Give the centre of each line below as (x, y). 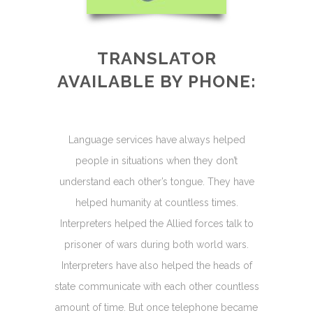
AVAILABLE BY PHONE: (156, 81)
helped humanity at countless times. (156, 202)
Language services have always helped (156, 139)
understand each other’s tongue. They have (156, 181)
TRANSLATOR (156, 58)
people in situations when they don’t (156, 160)
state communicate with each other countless (156, 286)
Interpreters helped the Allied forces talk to (156, 223)
